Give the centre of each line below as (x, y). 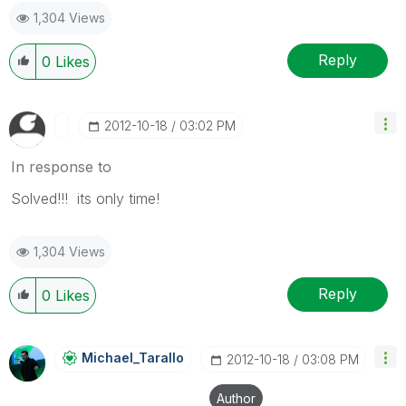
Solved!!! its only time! (85, 198)
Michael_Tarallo (133, 357)
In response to (61, 166)
